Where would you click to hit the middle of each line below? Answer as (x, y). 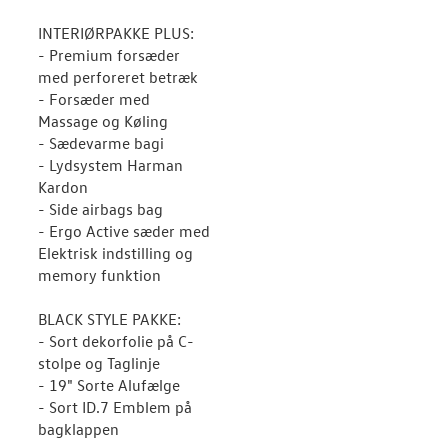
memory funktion (99, 275)
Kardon (63, 187)
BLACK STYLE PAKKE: (109, 319)
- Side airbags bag (100, 209)
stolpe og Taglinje (99, 363)
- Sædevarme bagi (101, 143)
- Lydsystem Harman (110, 165)
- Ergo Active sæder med (124, 231)
